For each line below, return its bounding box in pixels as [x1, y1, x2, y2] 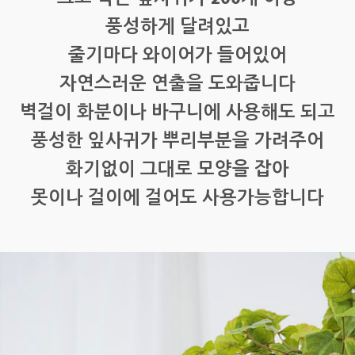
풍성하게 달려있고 [105, 13, 250, 44]
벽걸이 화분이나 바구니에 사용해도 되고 [20, 99, 335, 129]
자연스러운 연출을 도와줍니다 [59, 71, 296, 101]
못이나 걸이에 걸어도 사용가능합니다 [31, 185, 324, 215]
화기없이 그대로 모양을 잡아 [66, 156, 289, 186]
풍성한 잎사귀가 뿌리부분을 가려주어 [31, 128, 324, 158]
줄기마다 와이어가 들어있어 [68, 42, 287, 72]
